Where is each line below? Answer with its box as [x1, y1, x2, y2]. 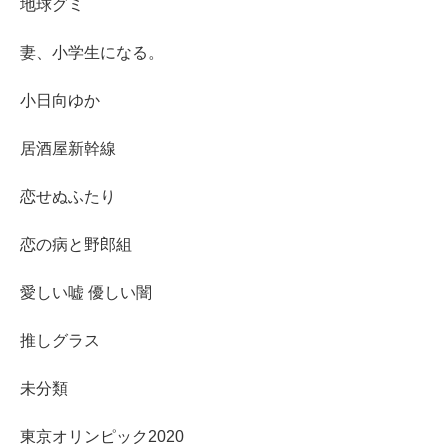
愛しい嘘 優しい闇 [20, 284, 152, 302]
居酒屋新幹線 [20, 140, 116, 158]
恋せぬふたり [20, 188, 116, 206]
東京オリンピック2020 [20, 428, 184, 446]
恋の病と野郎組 [20, 236, 132, 254]
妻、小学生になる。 [20, 44, 164, 62]
